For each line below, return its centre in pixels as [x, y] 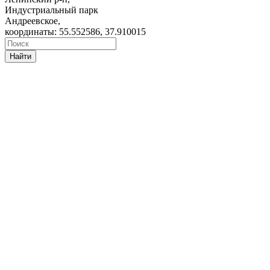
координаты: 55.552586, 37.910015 [75, 32]
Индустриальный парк [52, 10]
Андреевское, [33, 21]
